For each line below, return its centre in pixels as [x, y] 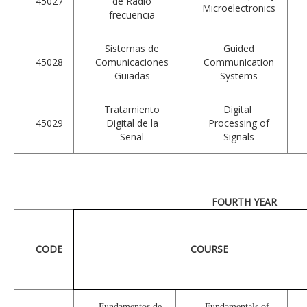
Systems [239, 76]
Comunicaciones [132, 62]
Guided [239, 48]
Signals [239, 137]
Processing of [239, 123]
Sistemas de [132, 48]
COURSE [209, 249]
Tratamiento [132, 109]
